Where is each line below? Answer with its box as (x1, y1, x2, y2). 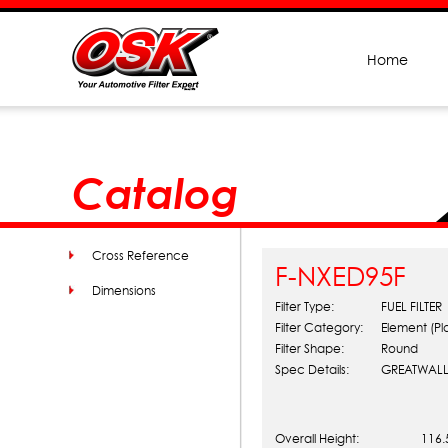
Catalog (72, 167, 239, 218)
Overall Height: (275, 431, 359, 446)
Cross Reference (92, 248, 189, 263)
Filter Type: (275, 299, 334, 314)
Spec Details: (275, 362, 349, 377)
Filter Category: (275, 320, 363, 335)
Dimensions (92, 283, 156, 298)
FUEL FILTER (381, 299, 442, 314)
